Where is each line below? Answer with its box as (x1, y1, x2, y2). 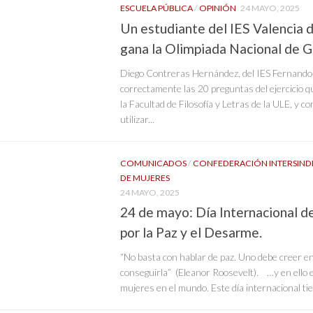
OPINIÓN (199, 2, 236, 13)
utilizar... (120, 112, 154, 125)
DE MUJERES (120, 172, 170, 183)
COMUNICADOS (120, 157, 187, 168)
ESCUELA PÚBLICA (120, 2, 193, 13)
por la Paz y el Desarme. (120, 224, 262, 241)
